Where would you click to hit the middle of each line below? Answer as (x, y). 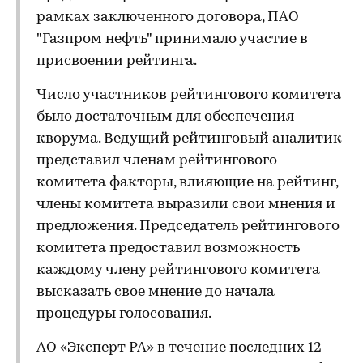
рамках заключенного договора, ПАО (168, 17)
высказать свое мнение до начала (156, 292)
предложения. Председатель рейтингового (188, 226)
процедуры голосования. (124, 314)
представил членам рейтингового (157, 161)
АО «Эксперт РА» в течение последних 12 (179, 348)
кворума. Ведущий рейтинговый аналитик (189, 139)
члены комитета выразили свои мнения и (186, 205)
